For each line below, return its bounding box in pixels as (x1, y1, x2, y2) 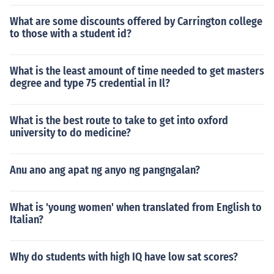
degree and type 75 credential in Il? (10, 76, 170, 90)
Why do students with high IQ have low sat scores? (10, 250, 238, 264)
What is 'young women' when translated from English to (10, 201, 262, 214)
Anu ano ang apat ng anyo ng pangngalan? (10, 163, 200, 177)
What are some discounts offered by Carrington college (10, 15, 262, 28)
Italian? (10, 213, 43, 226)
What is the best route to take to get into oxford (10, 114, 228, 127)
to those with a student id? (10, 27, 131, 40)
